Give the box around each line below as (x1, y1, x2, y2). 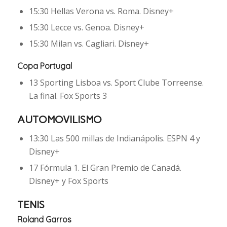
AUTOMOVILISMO (17, 113, 102, 126)
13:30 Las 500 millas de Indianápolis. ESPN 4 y (28, 133, 200, 144)
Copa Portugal (17, 61, 72, 71)
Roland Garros (17, 214, 71, 225)
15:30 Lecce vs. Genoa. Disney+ (28, 22, 144, 33)
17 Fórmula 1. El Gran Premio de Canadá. (28, 162, 181, 174)
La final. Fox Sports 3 (28, 90, 107, 102)
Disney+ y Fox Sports (28, 175, 108, 187)
